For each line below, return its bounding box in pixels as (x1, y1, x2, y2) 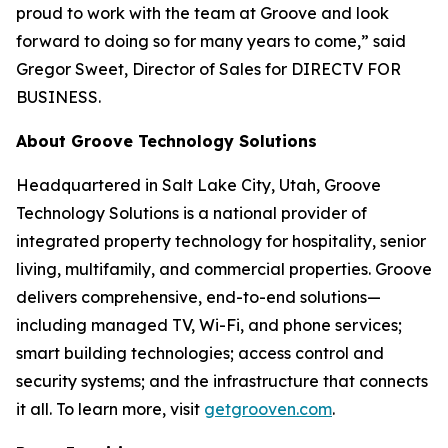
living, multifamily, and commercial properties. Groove (16, 259, 432, 279)
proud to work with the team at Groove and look (16, 3, 389, 23)
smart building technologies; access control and (16, 343, 384, 363)
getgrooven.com (204, 399, 332, 419)
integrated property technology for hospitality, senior (16, 231, 426, 251)
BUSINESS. (16, 87, 101, 107)
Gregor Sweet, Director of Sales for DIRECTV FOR (16, 59, 401, 79)
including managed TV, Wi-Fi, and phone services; (16, 315, 402, 335)
